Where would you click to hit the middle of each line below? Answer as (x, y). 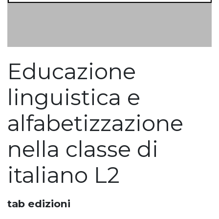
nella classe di (83, 149)
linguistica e (74, 98)
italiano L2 (64, 175)
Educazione (72, 72)
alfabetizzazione (95, 123)
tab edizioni (39, 204)
